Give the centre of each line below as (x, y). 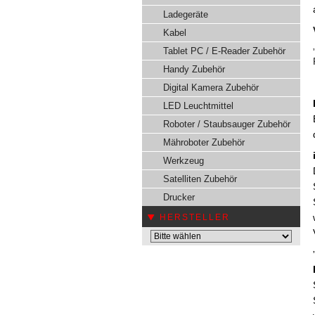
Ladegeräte (186, 14)
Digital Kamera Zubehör (211, 88)
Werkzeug (184, 161)
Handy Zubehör (194, 69)
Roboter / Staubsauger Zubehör (227, 124)
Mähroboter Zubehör (204, 142)
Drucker (179, 197)
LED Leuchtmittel (198, 106)
